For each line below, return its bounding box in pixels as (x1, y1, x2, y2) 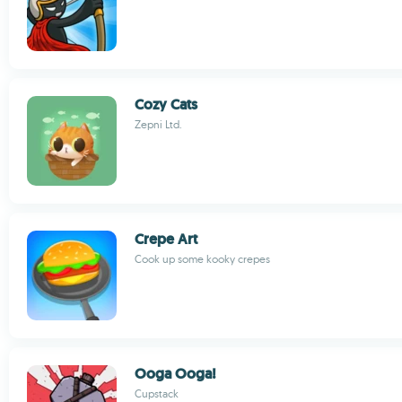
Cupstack (135, 387, 179, 400)
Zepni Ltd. (135, 118, 182, 131)
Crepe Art (135, 230, 197, 249)
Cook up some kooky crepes (135, 252, 270, 266)
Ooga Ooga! (135, 364, 216, 383)
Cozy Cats (135, 95, 197, 114)
